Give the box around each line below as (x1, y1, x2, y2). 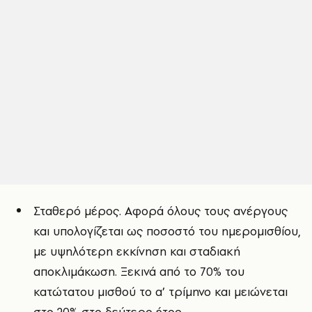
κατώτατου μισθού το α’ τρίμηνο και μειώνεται (33, 283, 288, 300)
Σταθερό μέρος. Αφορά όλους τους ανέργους (33, 203, 288, 219)
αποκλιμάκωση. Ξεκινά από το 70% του (33, 263, 244, 280)
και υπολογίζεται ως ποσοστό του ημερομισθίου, (33, 223, 301, 240)
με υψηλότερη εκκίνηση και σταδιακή (33, 243, 240, 260)
